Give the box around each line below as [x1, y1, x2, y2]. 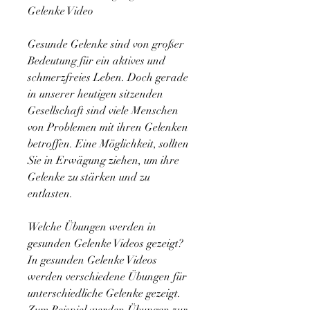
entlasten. [28, 187, 73, 201]
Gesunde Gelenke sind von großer [28, 37, 184, 52]
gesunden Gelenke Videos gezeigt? [28, 237, 183, 251]
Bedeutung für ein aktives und [28, 54, 165, 69]
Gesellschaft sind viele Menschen [28, 104, 179, 118]
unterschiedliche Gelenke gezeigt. [28, 286, 181, 301]
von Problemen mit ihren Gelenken [28, 120, 188, 135]
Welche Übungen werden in [28, 220, 156, 235]
